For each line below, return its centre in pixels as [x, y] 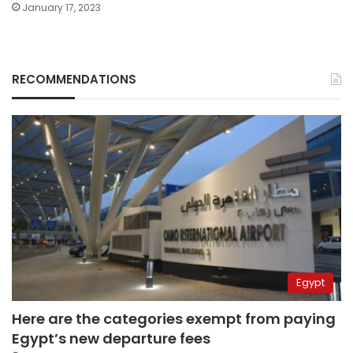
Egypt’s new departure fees [111, 339]
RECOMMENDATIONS [74, 80]
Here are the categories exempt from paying [174, 319]
